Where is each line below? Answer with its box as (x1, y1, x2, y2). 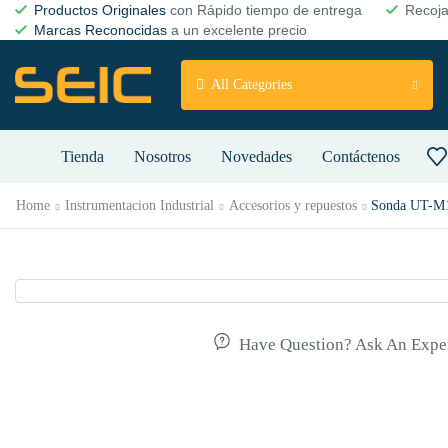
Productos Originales (34, 2, 166, 18)
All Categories (210, 77, 292, 92)
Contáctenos (322, 148, 400, 165)
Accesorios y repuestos (229, 197, 357, 213)
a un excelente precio (167, 22, 307, 38)
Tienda (61, 148, 104, 165)
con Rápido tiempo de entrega (166, 2, 362, 18)
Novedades (221, 148, 292, 165)
